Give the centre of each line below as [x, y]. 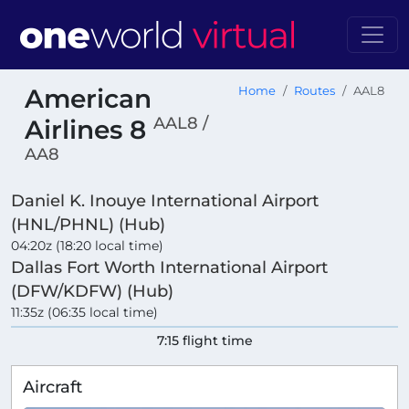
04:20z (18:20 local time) [87, 246]
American [88, 99]
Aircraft [52, 387]
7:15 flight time [204, 341]
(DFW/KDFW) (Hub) [92, 291]
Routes [315, 91]
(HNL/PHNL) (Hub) [88, 225]
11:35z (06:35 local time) [84, 313]
